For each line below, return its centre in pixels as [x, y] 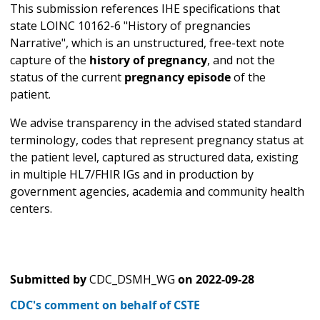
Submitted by [48, 280]
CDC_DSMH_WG [132, 280]
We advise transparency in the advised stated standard [156, 123]
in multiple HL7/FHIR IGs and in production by [132, 175]
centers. [32, 209]
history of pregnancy [148, 60]
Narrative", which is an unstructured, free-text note [147, 43]
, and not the [241, 60]
